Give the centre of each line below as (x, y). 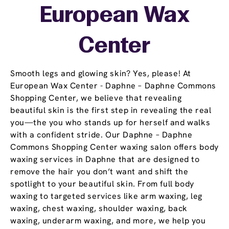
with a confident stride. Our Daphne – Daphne (101, 135)
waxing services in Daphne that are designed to (105, 159)
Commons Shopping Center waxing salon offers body (114, 147)
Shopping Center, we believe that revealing (96, 98)
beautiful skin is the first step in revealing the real (111, 110)
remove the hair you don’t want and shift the (99, 172)
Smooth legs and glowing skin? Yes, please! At (101, 74)
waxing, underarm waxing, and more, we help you (108, 221)
